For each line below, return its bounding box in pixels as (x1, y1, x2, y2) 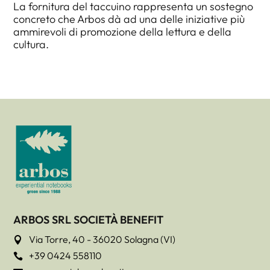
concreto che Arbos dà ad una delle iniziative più (13, 11, 245, 26)
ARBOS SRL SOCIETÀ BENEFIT (13, 213, 164, 227)
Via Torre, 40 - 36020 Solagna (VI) (29, 233, 176, 246)
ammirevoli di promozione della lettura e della (13, 24, 232, 39)
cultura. (13, 37, 49, 51)
